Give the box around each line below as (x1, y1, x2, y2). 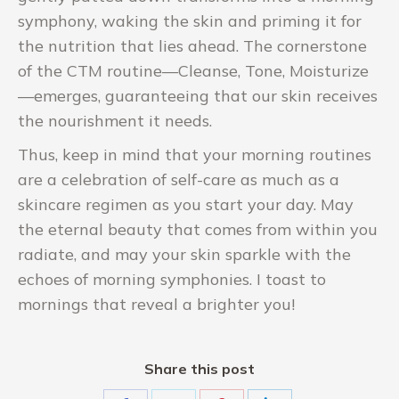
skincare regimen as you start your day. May (18, 193, 354, 215)
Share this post (144, 359, 255, 378)
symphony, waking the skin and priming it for (18, 10, 362, 31)
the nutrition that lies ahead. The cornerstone (18, 35, 367, 56)
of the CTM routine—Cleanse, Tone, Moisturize (18, 60, 369, 81)
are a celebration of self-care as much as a (18, 168, 339, 190)
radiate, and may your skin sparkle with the (18, 243, 351, 265)
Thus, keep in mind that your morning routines (18, 143, 371, 165)
